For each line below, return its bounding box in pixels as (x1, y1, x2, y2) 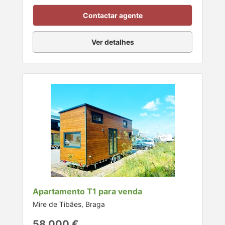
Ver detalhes (91, 38, 134, 47)
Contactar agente (82, 11, 143, 20)
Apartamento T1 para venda (33, 186, 142, 197)
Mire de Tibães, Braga (33, 200, 105, 209)
